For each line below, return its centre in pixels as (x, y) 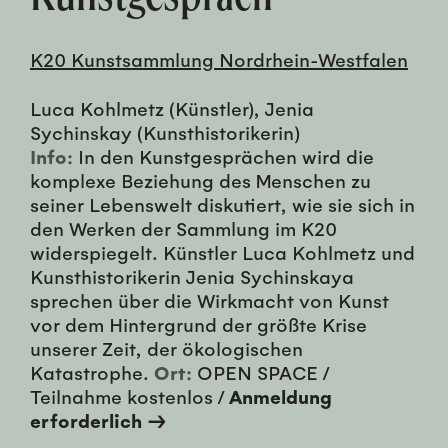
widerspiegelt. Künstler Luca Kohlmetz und (222, 252)
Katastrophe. (92, 372)
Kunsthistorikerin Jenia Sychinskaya (192, 276)
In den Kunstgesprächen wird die (223, 156)
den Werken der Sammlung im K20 (183, 228)
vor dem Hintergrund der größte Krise (198, 324)
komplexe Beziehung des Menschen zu (200, 180)
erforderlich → (98, 420)
